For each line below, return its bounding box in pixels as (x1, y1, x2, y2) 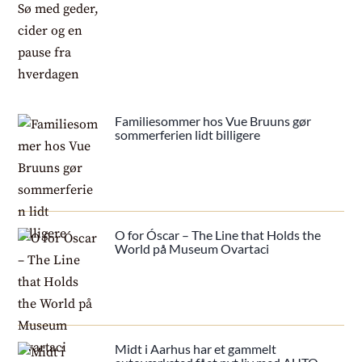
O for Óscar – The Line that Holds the (115, 226, 322, 242)
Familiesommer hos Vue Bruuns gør (115, 112, 312, 128)
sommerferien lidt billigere (115, 126, 261, 142)
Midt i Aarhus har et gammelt (115, 340, 277, 356)
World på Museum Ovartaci (115, 240, 270, 256)
